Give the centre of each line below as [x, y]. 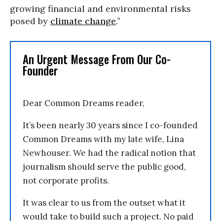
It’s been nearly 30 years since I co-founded [110, 125]
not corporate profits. [66, 180]
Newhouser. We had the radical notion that [109, 153]
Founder [40, 70]
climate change [83, 21]
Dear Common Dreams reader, [84, 103]
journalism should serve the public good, [104, 166]
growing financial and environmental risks [100, 8]
